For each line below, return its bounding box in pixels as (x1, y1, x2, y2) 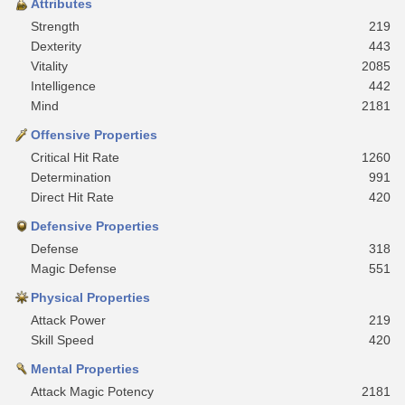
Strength (31, 18, 80, 33)
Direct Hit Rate (31, 189, 114, 204)
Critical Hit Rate (31, 149, 119, 165)
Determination (31, 169, 111, 184)
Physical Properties (31, 289, 150, 305)
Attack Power (31, 312, 106, 327)
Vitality (31, 58, 68, 73)
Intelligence (31, 78, 96, 93)
